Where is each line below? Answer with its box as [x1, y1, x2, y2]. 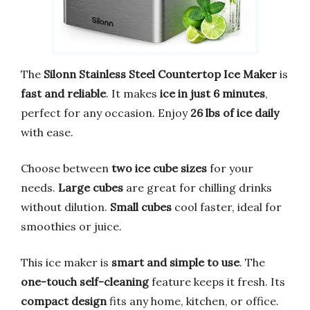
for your [207, 161, 253, 175]
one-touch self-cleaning [21, 274, 149, 289]
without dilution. [21, 199, 110, 214]
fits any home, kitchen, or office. [107, 293, 279, 308]
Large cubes [58, 180, 123, 194]
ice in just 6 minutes [160, 86, 265, 100]
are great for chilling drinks [123, 180, 272, 194]
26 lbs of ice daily [190, 105, 279, 120]
